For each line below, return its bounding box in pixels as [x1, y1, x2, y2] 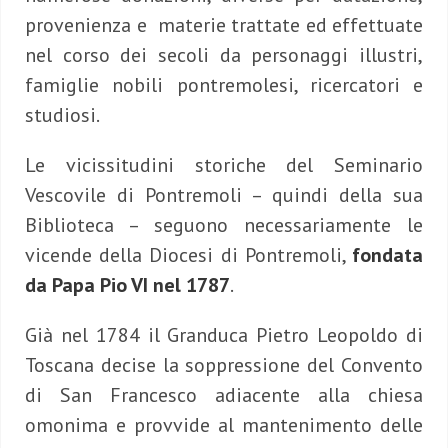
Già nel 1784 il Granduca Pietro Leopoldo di [25, 322, 423, 349]
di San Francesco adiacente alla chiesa [25, 382, 423, 409]
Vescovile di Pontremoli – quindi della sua [25, 182, 423, 209]
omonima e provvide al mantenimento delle [25, 412, 423, 439]
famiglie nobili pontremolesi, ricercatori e [25, 72, 423, 99]
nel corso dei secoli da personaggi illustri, [25, 42, 423, 69]
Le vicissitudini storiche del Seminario [25, 152, 423, 179]
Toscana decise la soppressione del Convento [25, 352, 423, 379]
